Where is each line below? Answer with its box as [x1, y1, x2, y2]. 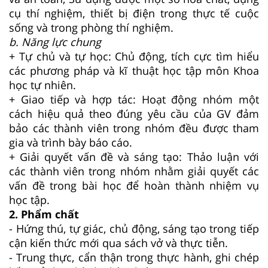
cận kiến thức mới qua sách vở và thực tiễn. [9, 235, 228, 250]
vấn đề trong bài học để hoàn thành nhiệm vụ [9, 178, 259, 193]
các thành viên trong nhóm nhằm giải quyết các [9, 163, 259, 178]
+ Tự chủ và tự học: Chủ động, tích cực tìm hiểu [9, 48, 259, 63]
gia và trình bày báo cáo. [9, 135, 132, 150]
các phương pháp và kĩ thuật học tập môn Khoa [9, 63, 259, 78]
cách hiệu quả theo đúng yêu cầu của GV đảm [9, 106, 259, 121]
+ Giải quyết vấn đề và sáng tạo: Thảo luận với [9, 149, 259, 164]
